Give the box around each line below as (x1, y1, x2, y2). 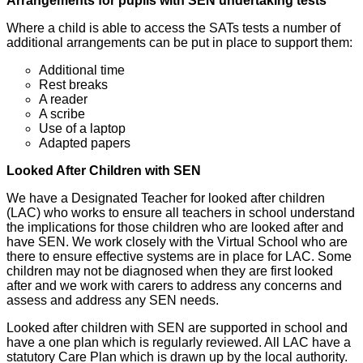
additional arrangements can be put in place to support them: (6, 36, 352, 50)
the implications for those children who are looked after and (6, 220, 344, 235)
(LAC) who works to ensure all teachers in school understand (6, 206, 355, 220)
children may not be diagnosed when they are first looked (6, 264, 333, 279)
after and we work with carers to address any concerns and (6, 279, 342, 293)
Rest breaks (39, 78, 108, 92)
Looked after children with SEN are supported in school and (6, 321, 348, 335)
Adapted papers (39, 136, 130, 151)
